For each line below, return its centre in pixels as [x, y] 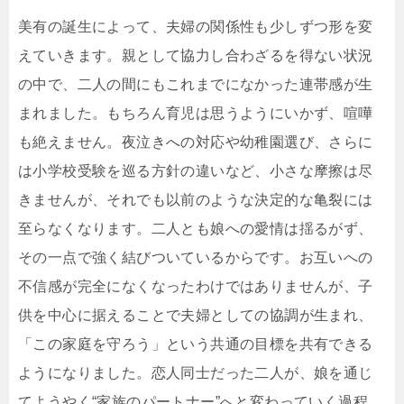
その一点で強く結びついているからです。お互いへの [196, 258]
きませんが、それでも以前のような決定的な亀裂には [196, 200]
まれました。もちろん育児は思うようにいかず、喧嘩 [196, 114]
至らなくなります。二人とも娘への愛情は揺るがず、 [196, 229]
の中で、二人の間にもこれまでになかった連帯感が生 [196, 85]
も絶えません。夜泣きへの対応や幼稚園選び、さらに [196, 142]
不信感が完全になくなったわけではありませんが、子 [196, 287]
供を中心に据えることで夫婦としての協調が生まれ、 [196, 316]
